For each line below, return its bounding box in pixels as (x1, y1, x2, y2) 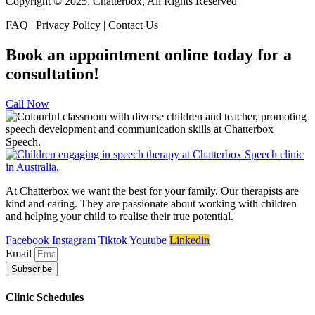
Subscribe (11, 263, 52, 274)
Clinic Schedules (6, 290, 84, 303)
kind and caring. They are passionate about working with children (6, 197, 297, 210)
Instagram (52, 233, 96, 246)
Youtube (129, 233, 167, 246)
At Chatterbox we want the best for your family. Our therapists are (6, 184, 299, 197)
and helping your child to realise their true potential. (6, 210, 233, 222)
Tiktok (98, 233, 127, 246)
